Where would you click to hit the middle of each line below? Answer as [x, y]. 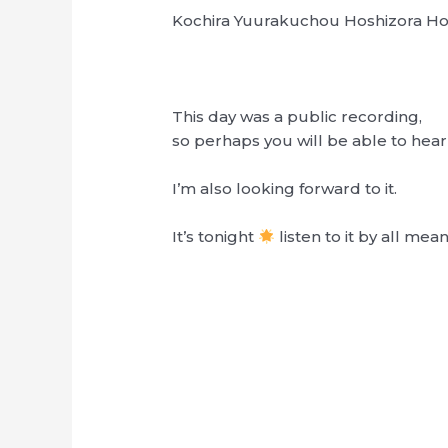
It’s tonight [215, 237]
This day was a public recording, [297, 117]
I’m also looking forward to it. [285, 189]
